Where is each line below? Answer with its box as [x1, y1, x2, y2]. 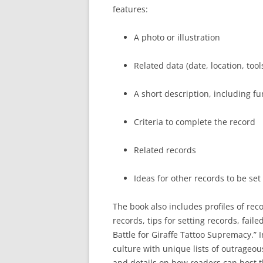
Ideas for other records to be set [134, 173, 261, 184]
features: [113, 4, 148, 15]
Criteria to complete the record [134, 116, 255, 127]
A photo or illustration [134, 32, 220, 43]
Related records [134, 144, 196, 156]
